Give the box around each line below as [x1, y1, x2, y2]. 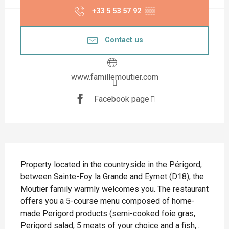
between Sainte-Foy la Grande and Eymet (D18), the [20, 172, 204, 182]
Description [5, 145, 61, 162]
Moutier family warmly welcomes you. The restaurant [20, 184, 209, 194]
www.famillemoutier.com [71, 72, 158, 82]
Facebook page [94, 94, 149, 104]
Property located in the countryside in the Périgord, [20, 159, 202, 170]
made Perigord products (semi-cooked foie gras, [20, 209, 195, 219]
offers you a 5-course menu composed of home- [20, 196, 195, 207]
